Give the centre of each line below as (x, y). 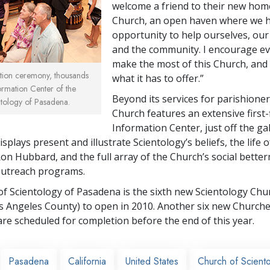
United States (152, 261)
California (87, 261)
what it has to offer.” (158, 78)
